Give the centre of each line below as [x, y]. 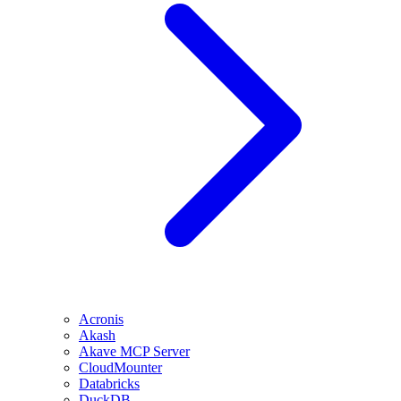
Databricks [109, 384]
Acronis [101, 319]
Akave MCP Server [134, 351]
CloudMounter [120, 367]
